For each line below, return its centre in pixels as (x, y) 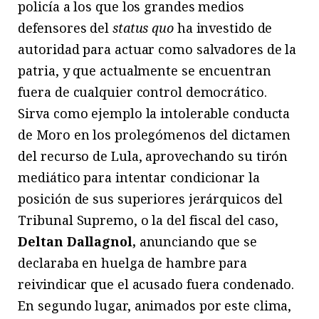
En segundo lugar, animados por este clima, (155, 306)
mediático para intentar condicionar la (139, 178)
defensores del (65, 28)
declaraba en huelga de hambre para (133, 263)
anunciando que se (196, 242)
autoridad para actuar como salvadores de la (157, 49)
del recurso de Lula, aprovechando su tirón (153, 156)
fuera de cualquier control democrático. (142, 92)
